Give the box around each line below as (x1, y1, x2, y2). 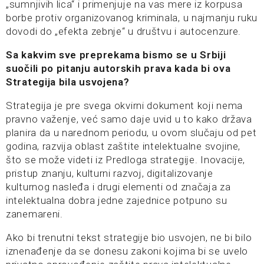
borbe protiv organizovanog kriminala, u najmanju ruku (6, 12, 258, 24)
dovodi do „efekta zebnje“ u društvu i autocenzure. (6, 25, 241, 37)
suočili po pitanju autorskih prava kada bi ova (6, 62, 231, 74)
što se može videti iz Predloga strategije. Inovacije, (6, 154, 246, 166)
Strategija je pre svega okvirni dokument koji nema (6, 100, 243, 111)
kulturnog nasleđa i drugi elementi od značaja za (6, 181, 231, 193)
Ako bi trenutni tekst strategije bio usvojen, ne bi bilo (6, 232, 252, 243)
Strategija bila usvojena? (6, 76, 130, 88)
